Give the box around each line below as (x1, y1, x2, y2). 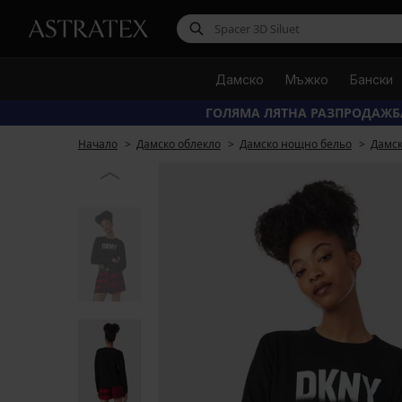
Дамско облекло (136, 136, 221, 152)
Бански (349, 72, 393, 87)
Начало (78, 136, 118, 152)
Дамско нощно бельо (240, 136, 352, 152)
